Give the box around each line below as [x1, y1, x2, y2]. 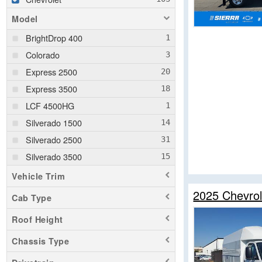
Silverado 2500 [26, 133, 82, 146]
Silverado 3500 [26, 150, 82, 163]
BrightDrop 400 [26, 31, 82, 44]
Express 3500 [26, 82, 77, 95]
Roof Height [12, 213, 63, 225]
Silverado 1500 [26, 116, 82, 129]
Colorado [26, 48, 60, 61]
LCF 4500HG [26, 99, 74, 112]
